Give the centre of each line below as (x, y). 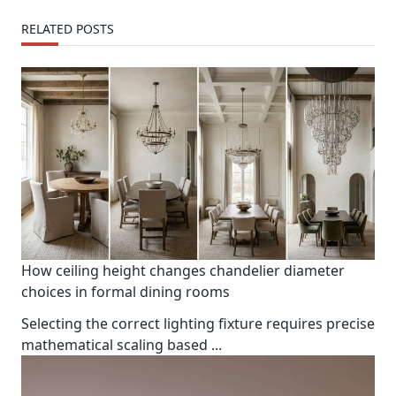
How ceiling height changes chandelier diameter (183, 271)
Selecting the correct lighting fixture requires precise (198, 324)
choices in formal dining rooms (126, 292)
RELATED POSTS (68, 29)
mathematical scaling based (114, 345)
